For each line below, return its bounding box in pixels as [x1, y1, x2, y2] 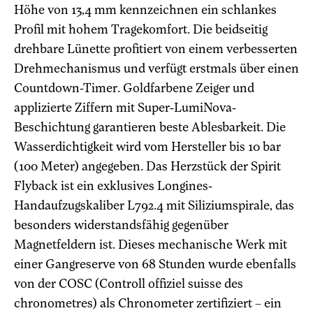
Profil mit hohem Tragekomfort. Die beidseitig [14, 22, 268, 37]
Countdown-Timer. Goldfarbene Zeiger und [14, 80, 254, 96]
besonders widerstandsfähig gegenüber [14, 217, 228, 233]
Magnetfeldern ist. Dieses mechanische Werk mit [14, 237, 287, 252]
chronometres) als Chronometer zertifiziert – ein [14, 296, 282, 311]
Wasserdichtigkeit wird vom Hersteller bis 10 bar [14, 139, 281, 154]
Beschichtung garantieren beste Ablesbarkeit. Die [14, 119, 286, 135]
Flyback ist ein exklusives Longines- [14, 178, 212, 194]
